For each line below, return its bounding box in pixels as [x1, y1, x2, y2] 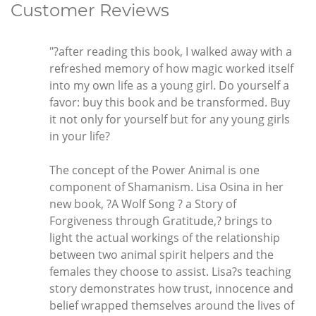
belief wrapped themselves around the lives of [49, 298, 294, 314]
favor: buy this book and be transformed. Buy [49, 95, 290, 111]
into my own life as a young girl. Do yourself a [49, 78, 289, 94]
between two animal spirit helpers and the [49, 247, 274, 263]
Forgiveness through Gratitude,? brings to [49, 213, 272, 229]
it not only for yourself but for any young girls [49, 111, 290, 128]
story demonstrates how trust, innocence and [49, 281, 293, 297]
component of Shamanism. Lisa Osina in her [49, 179, 284, 195]
